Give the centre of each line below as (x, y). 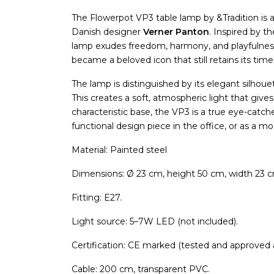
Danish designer (107, 31)
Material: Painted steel (119, 150)
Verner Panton (176, 31)
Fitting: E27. (97, 197)
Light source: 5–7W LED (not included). (155, 221)
